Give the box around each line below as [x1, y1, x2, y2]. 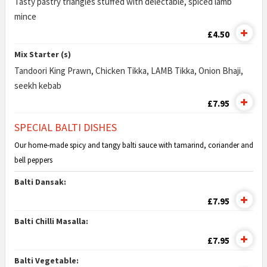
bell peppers [14, 155, 52, 165]
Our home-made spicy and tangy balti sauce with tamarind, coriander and [14, 140, 253, 150]
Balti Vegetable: [14, 255, 79, 266]
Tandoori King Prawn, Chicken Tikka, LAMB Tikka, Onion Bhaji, [14, 65, 243, 76]
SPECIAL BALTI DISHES [14, 120, 117, 134]
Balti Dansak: [14, 176, 66, 187]
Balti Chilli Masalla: [14, 216, 88, 226]
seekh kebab [14, 80, 63, 91]
